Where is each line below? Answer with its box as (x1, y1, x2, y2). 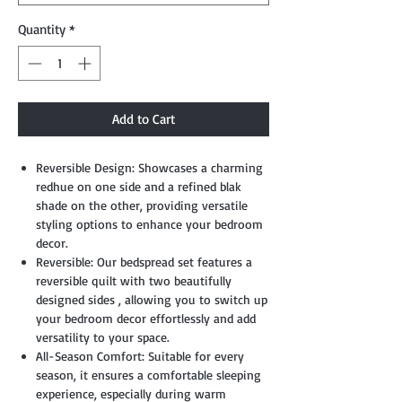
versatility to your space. (36, 328, 170, 345)
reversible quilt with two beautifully (36, 272, 232, 288)
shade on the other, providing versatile (36, 197, 248, 213)
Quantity (18, 21, 66, 38)
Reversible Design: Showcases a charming (36, 159, 263, 175)
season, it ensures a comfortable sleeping (36, 366, 261, 382)
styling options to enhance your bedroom (36, 215, 263, 232)
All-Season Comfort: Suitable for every (36, 347, 244, 363)
